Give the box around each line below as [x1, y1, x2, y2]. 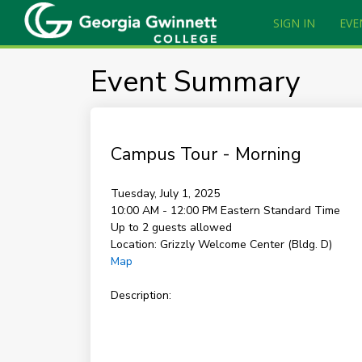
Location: [110, 237, 157, 252]
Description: [110, 288, 171, 303]
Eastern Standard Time [220, 203, 340, 218]
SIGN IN [272, 15, 315, 31]
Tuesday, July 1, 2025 [110, 186, 220, 201]
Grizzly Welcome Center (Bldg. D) [159, 237, 332, 252]
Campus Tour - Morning [110, 142, 301, 166]
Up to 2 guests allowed [110, 220, 232, 235]
